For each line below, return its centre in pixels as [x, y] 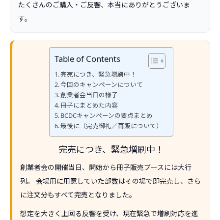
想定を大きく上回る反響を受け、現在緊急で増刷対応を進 [109, 213]
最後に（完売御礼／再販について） [112, 126]
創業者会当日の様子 [89, 95]
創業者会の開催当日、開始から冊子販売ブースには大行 [106, 167]
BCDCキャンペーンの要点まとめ [107, 115]
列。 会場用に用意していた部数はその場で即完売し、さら [110, 181]
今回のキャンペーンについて [102, 84]
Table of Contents [87, 59]
